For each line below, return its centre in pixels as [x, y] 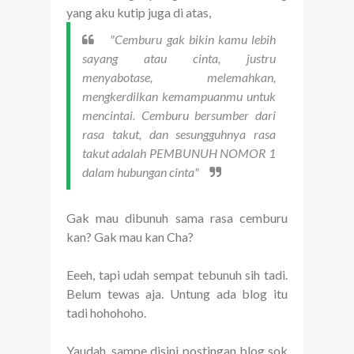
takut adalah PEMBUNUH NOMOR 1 [179, 153]
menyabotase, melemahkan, [179, 77]
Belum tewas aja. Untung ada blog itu [177, 294]
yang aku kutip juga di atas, [139, 13]
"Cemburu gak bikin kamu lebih [193, 40]
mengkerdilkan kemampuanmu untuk [179, 96]
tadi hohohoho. [106, 313]
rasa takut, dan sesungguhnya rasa [179, 134]
